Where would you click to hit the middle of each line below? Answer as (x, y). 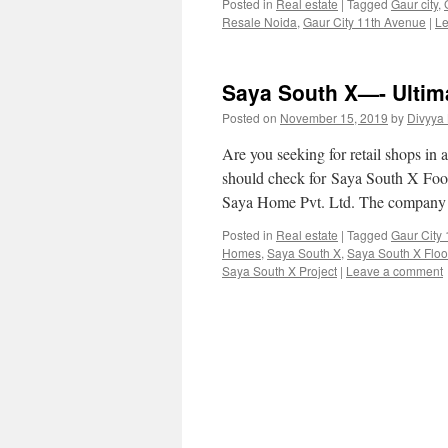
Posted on (249, 117)
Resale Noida (259, 21)
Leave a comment (394, 270)
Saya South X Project (279, 270)
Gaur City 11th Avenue (364, 21)
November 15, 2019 (334, 117)
